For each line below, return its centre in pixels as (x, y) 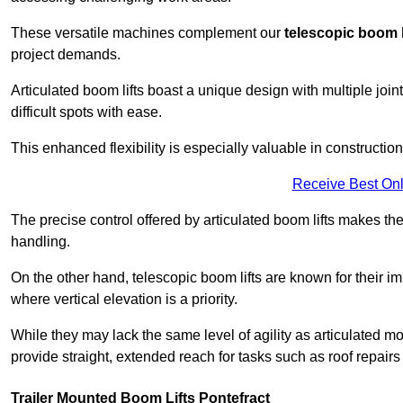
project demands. (66, 55)
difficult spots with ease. (86, 112)
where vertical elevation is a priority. (124, 300)
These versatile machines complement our (148, 33)
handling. (40, 242)
